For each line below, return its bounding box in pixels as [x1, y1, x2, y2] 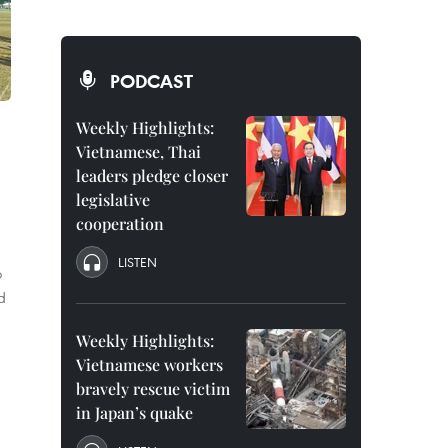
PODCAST [110, 69, 193, 93]
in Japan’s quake [76, 402, 193, 423]
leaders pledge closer [76, 165, 228, 186]
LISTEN [118, 253, 157, 271]
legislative [76, 189, 150, 210]
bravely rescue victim [76, 378, 230, 399]
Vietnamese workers [76, 354, 223, 375]
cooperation [76, 213, 164, 234]
